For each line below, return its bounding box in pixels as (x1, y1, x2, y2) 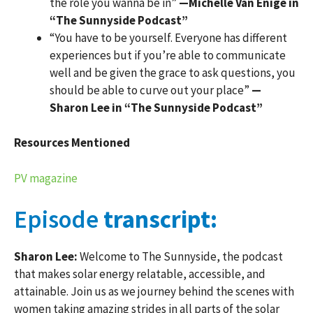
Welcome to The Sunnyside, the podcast (80, 249, 283, 264)
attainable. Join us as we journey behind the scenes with (14, 284, 294, 299)
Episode (14, 204, 99, 235)
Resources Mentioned (14, 135, 130, 150)
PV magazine (14, 170, 78, 186)
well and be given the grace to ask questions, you (50, 64, 296, 80)
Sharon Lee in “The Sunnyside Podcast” (50, 99, 263, 115)
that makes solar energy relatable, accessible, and (14, 266, 265, 282)
